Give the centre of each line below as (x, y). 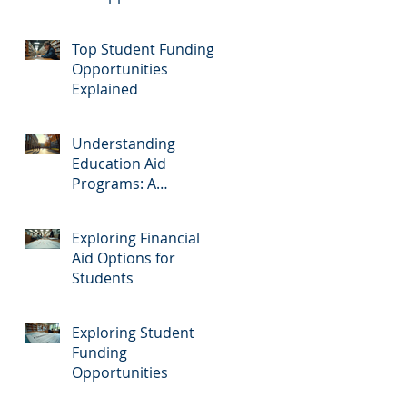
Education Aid (119, 163)
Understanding (124, 143)
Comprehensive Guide (148, 203)
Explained (105, 89)
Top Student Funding (143, 49)
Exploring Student (133, 332)
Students (103, 278)
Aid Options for (124, 258)
